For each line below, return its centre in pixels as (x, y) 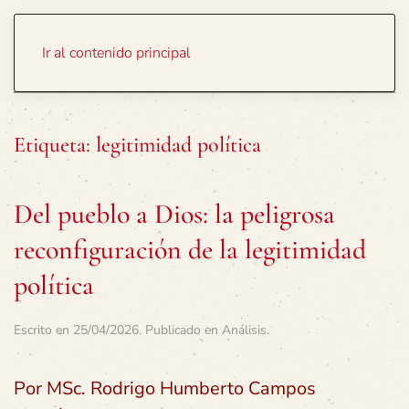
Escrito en (43, 330)
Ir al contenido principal (116, 53)
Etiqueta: (55, 145)
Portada (311, 46)
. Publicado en (180, 330)
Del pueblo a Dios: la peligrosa (174, 214)
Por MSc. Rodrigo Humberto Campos (165, 388)
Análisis (244, 330)
